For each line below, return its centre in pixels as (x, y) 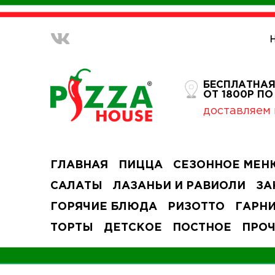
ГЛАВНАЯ (79, 165)
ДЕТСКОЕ (133, 228)
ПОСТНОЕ (202, 228)
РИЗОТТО (196, 207)
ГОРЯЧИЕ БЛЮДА (104, 207)
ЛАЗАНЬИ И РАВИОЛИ (180, 186)
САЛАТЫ (77, 186)
